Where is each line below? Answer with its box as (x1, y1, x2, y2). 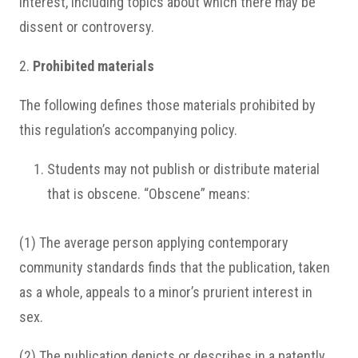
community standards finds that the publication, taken (19, 259, 330, 276)
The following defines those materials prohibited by (19, 97, 316, 113)
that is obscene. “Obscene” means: (47, 185, 250, 202)
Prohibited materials (33, 58, 154, 74)
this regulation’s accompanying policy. (19, 121, 237, 138)
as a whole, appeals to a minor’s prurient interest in (19, 284, 312, 300)
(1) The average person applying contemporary (19, 234, 288, 251)
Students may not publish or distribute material (47, 161, 320, 177)
